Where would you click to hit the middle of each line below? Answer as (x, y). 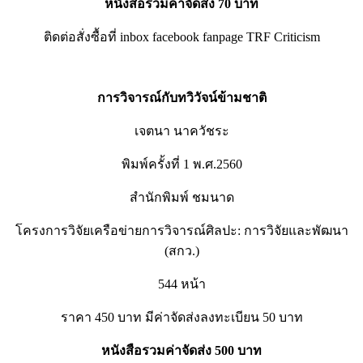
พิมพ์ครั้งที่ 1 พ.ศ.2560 (181, 164)
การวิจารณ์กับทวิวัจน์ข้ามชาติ (181, 98)
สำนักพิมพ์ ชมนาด (181, 198)
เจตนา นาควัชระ (181, 131)
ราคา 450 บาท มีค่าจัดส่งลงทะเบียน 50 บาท (181, 318)
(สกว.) (181, 251)
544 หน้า (181, 284)
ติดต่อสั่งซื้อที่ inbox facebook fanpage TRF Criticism (181, 37)
